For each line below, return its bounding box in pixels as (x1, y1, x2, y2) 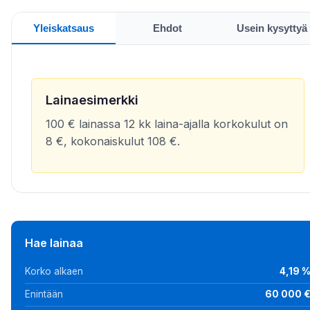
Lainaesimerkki (46, 92, 138, 108)
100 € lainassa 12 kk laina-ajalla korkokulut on (46, 117, 288, 131)
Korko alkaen (25, 265, 83, 277)
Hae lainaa (25, 236, 83, 250)
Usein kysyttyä (236, 21, 307, 34)
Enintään (25, 289, 63, 300)
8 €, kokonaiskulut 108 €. (46, 134, 180, 149)
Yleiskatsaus (33, 21, 95, 34)
